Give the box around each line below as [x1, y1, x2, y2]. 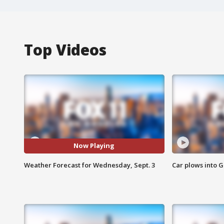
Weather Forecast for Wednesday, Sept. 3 [24, 160, 155, 169]
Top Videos [24, 39, 106, 60]
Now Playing [73, 141, 115, 150]
